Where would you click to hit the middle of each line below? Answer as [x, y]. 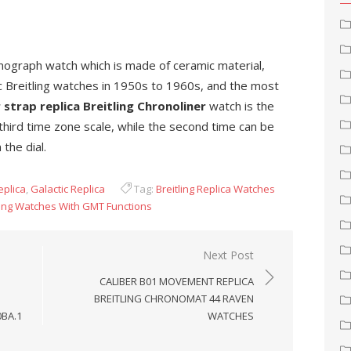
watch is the [242, 106]
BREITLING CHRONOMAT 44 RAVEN [174, 299]
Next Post [228, 255]
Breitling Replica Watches [215, 189]
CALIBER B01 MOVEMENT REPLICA [177, 281]
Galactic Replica [68, 189]
